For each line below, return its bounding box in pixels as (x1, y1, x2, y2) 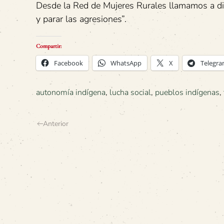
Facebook (54, 58, 83, 67)
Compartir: (36, 42, 61, 49)
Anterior (43, 118, 68, 128)
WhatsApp (110, 58, 141, 67)
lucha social (109, 86, 151, 98)
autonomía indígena (36, 86, 105, 98)
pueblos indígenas (155, 86, 219, 98)
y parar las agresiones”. (36, 12, 126, 25)
